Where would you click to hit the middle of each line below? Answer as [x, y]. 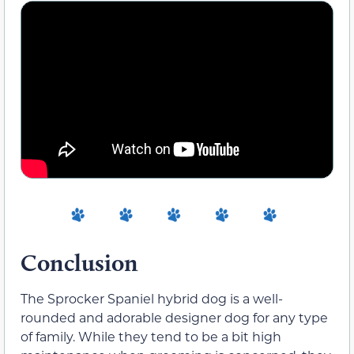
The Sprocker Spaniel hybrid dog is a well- [152, 298]
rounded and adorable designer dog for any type [174, 317]
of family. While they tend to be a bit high [151, 336]
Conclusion [79, 263]
